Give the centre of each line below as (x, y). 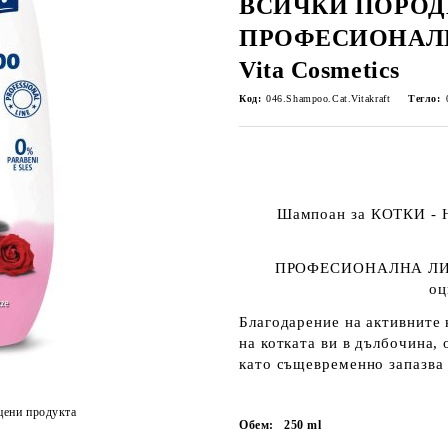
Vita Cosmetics (319, 70)
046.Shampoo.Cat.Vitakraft (328, 98)
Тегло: (424, 98)
